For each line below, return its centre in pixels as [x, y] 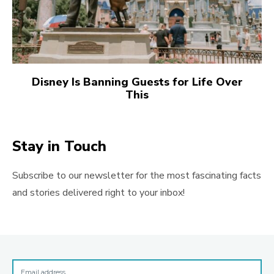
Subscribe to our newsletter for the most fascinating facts [137, 176]
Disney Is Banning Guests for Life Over [137, 82]
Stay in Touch [59, 146]
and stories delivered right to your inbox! [98, 193]
